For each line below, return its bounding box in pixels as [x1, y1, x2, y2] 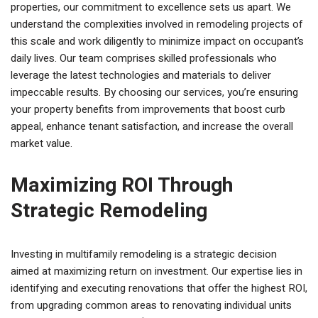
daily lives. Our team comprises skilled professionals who [11, 50, 277, 66]
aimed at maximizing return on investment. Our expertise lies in [11, 263, 302, 279]
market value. [11, 136, 72, 151]
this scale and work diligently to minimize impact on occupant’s [11, 33, 304, 49]
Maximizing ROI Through [11, 171, 233, 200]
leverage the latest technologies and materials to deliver [11, 67, 271, 83]
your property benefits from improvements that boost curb [11, 102, 285, 117]
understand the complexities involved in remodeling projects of [11, 16, 303, 32]
